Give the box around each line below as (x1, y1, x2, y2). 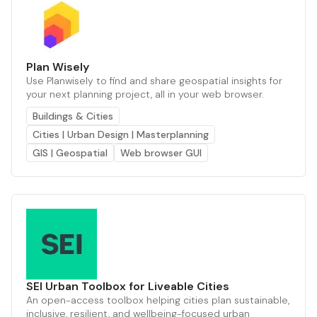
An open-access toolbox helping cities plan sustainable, (26, 293, 289, 306)
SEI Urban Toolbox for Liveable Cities (26, 278, 229, 294)
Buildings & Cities (33, 109, 113, 122)
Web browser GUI (120, 146, 202, 159)
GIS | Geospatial (33, 146, 108, 159)
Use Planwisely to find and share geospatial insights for (26, 74, 282, 87)
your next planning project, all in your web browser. (26, 87, 264, 100)
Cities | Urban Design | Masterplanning (33, 127, 209, 141)
